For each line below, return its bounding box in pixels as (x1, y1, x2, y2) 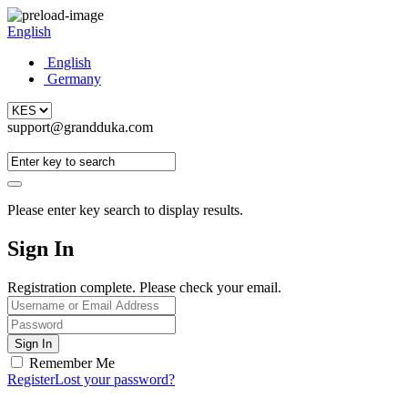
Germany (47, 71, 101, 87)
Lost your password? (55, 371, 175, 387)
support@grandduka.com (7, 119, 153, 135)
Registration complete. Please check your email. (7, 279, 281, 295)
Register (7, 371, 55, 387)
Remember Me (29, 354, 115, 371)
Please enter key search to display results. (7, 202, 243, 218)
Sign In (7, 236, 74, 260)
